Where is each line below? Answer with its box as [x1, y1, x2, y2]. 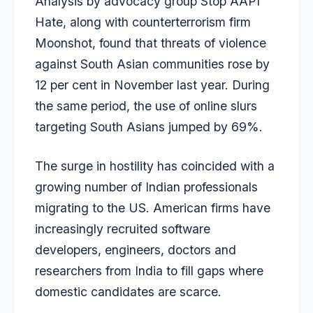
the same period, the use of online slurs [35, 98, 257, 113]
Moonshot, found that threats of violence [35, 35, 266, 50]
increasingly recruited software [35, 221, 210, 237]
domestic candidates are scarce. [35, 284, 221, 300]
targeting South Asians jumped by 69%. [35, 119, 263, 134]
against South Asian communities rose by [35, 56, 270, 71]
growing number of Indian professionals [35, 180, 258, 195]
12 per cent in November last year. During [35, 77, 270, 92]
